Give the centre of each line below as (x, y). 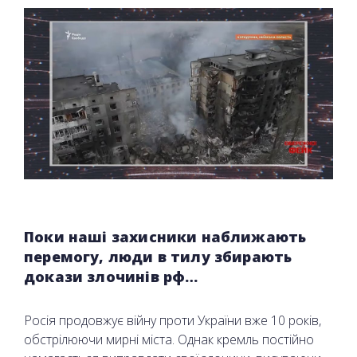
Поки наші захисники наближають (165, 236)
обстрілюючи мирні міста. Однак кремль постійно (169, 339)
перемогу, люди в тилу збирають (158, 256)
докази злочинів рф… (111, 276)
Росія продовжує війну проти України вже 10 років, (173, 320)
